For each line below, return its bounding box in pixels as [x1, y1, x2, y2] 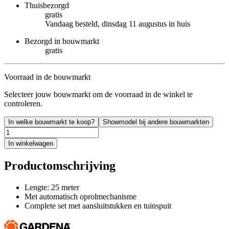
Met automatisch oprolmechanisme [25, 192, 136, 201]
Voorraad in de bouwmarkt [4, 72, 90, 81]
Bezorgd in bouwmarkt [25, 36, 99, 45]
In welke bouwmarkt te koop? [8, 118, 95, 126]
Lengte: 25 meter [25, 182, 79, 192]
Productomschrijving [4, 158, 116, 172]
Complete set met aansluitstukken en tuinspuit [25, 201, 171, 210]
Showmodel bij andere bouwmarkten [103, 118, 209, 126]
